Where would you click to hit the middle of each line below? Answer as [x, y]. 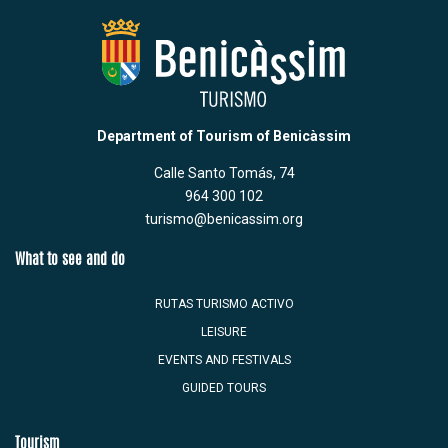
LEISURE [224, 331]
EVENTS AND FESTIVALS [224, 359]
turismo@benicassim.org [224, 219]
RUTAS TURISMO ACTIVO [224, 303]
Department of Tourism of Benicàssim [224, 136]
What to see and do [70, 260]
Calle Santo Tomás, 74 [224, 173]
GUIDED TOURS [224, 387]
